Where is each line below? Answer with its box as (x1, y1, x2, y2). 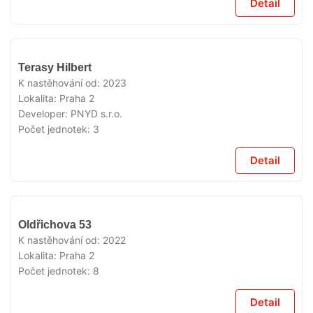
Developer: (18, 108, 71, 119)
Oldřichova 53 (18, 219, 92, 231)
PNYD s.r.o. (71, 108, 122, 119)
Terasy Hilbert (18, 61, 92, 73)
